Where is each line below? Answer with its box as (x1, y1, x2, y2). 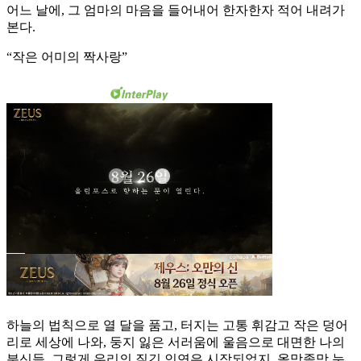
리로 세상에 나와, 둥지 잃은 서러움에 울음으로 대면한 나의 (6, 335, 345, 350)
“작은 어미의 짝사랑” (6, 50, 127, 64)
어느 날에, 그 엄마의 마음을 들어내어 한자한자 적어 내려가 (6, 3, 345, 18)
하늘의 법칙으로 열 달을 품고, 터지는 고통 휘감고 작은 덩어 (6, 318, 348, 333)
